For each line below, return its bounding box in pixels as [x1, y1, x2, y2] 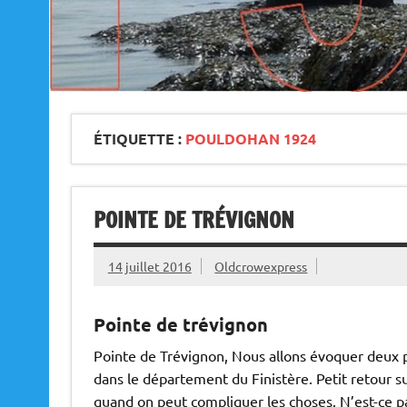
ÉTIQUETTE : [93, 129, 185, 149]
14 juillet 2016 [107, 257, 192, 274]
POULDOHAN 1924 [184, 129, 316, 149]
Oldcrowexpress [214, 257, 308, 274]
